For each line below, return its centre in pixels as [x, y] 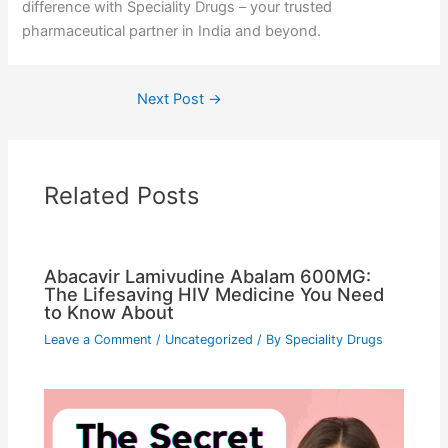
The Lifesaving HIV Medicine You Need [214, 293]
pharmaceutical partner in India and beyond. [172, 31]
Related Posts [122, 195]
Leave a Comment [98, 339]
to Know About [109, 311]
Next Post [172, 98]
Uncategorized [209, 339]
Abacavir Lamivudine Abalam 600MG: [208, 275]
